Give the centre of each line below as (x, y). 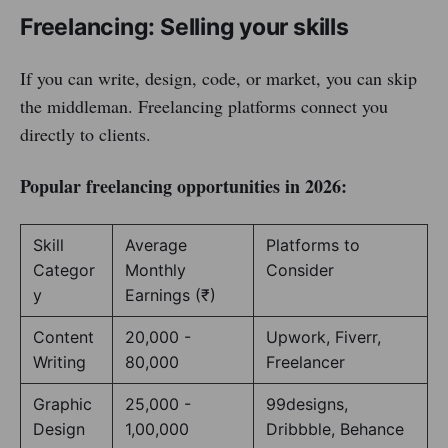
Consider (300, 270)
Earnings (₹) (170, 295)
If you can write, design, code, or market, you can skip (218, 78)
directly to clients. (85, 134)
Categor (64, 270)
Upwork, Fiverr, (323, 337)
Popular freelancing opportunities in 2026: (183, 186)
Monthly (155, 270)
